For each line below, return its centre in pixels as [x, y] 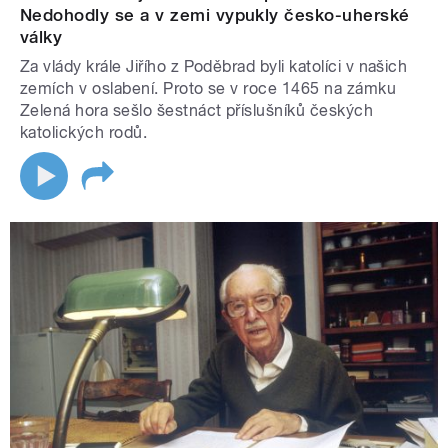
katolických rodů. [84, 132]
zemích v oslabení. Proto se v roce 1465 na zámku [208, 88]
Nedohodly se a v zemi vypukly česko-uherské [215, 14]
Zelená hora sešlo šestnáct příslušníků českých [197, 110]
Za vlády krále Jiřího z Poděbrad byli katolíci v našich [214, 66]
